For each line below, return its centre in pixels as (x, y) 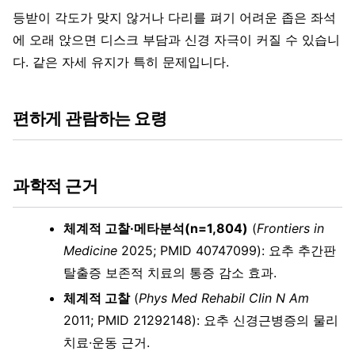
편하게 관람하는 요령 (90, 119)
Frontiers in (290, 229)
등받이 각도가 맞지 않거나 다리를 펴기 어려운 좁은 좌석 (174, 18)
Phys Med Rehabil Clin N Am (224, 298)
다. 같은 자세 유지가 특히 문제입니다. (121, 62)
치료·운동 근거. (107, 343)
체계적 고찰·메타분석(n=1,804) (156, 229)
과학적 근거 (55, 186)
